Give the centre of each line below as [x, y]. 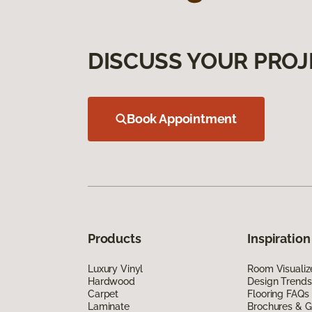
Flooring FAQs [278, 294]
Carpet [103, 294]
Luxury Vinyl [116, 268]
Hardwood [111, 281]
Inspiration [279, 238]
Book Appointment [182, 118]
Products [115, 238]
